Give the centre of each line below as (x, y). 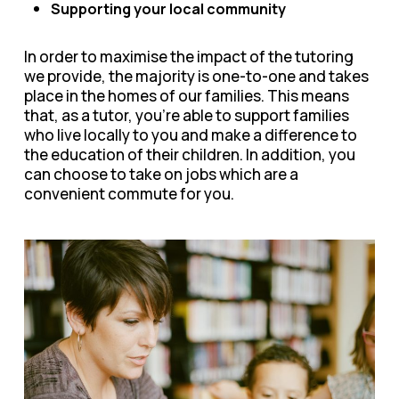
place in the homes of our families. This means (186, 95)
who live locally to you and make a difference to (190, 134)
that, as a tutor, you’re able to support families (186, 115)
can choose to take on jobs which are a (161, 174)
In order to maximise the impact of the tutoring (188, 56)
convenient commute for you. (129, 193)
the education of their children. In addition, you (189, 154)
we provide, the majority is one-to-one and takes (196, 76)
